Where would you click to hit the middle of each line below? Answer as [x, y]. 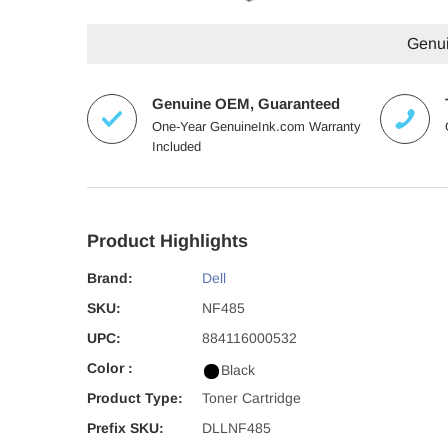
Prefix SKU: [125, 428]
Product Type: [135, 398]
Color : [110, 368]
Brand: [110, 278]
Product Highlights [167, 241]
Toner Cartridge [251, 398]
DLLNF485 [236, 428]
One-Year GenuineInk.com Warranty [256, 126]
